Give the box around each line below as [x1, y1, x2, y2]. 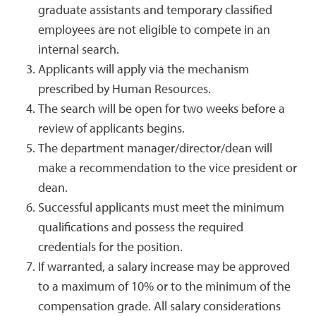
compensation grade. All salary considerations [38, 300, 281, 313]
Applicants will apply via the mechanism [38, 63, 249, 76]
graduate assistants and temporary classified [38, 4, 272, 17]
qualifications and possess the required [38, 221, 243, 234]
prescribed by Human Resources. [38, 83, 211, 96]
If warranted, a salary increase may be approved [38, 261, 290, 274]
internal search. [38, 44, 119, 56]
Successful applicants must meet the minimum [38, 202, 284, 214]
